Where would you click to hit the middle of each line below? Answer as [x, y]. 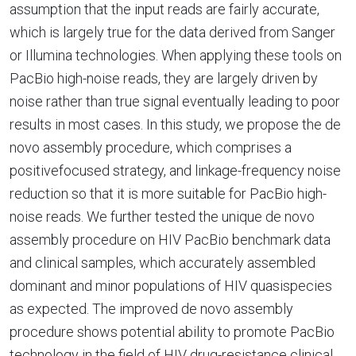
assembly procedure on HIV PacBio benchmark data [170, 240]
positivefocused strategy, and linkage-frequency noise [175, 170]
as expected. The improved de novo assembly [151, 309]
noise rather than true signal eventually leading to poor [175, 101]
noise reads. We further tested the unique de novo [162, 217]
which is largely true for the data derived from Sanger [172, 32]
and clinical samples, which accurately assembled [163, 263]
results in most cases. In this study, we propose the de [175, 124]
